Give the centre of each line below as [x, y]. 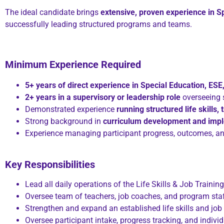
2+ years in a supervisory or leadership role [103, 97]
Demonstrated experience [71, 109]
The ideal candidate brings [53, 12]
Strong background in [64, 121]
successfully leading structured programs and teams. [98, 24]
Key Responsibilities [50, 164]
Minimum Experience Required [73, 65]
